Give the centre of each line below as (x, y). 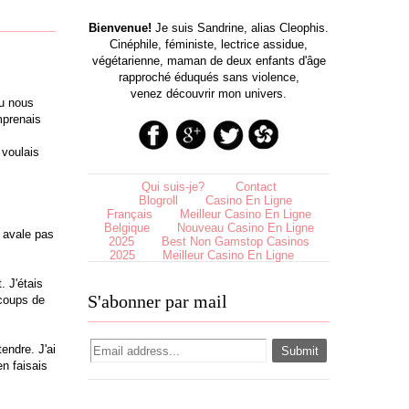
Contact (256, 186)
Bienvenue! (120, 28)
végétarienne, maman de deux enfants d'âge (209, 61)
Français (129, 213)
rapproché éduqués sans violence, (209, 77)
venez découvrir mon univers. (209, 94)
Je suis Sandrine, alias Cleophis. (240, 28)
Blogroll (158, 199)
